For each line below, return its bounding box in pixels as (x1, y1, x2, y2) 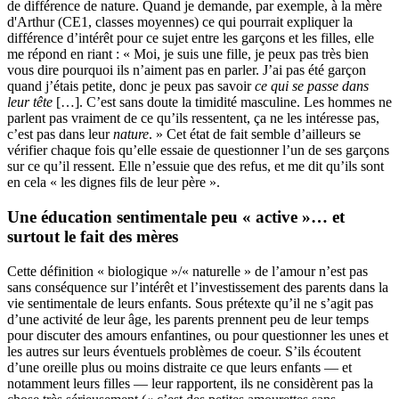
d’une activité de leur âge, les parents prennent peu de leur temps (7, 311, 369, 327)
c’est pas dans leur (7, 126, 113, 142)
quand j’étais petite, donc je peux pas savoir (7, 78, 255, 94)
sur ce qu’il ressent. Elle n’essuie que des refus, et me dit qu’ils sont (7, 159, 384, 175)
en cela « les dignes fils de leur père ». (7, 175, 220, 191)
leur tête (7, 94, 53, 110)
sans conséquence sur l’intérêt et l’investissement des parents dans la (7, 279, 388, 295)
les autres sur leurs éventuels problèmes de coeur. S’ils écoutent (7, 343, 361, 359)
